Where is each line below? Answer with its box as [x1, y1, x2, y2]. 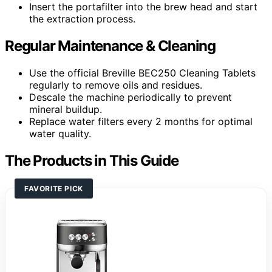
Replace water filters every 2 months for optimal [29, 115, 253, 128]
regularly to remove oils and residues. [29, 79, 202, 92]
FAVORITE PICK [24, 184, 83, 194]
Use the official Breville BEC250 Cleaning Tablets [29, 67, 256, 80]
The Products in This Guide [5, 152, 178, 170]
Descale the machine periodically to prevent [29, 91, 232, 104]
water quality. [29, 127, 91, 140]
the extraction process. [29, 13, 135, 25]
